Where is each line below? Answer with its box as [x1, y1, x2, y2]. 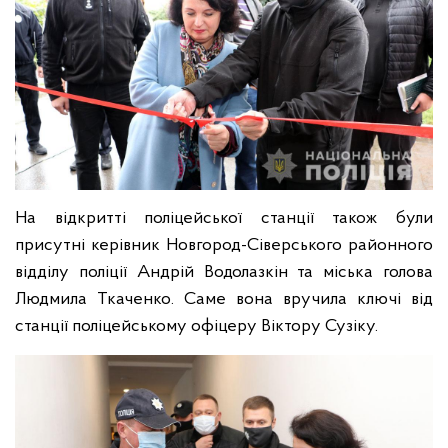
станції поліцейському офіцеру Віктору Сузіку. [15, 316, 378, 336]
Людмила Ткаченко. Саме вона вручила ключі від [15, 289, 433, 309]
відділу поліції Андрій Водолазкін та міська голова [15, 262, 433, 282]
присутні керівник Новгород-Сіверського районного [15, 235, 433, 255]
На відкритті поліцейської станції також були [15, 208, 433, 228]
